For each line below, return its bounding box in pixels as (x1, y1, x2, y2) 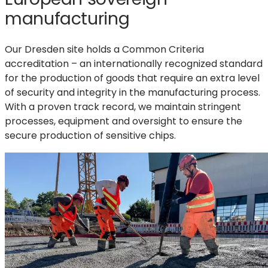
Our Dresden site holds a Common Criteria (5, 42, 204, 57)
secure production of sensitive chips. (5, 129, 176, 143)
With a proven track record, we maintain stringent (5, 100, 241, 114)
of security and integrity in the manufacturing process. (5, 86, 260, 100)
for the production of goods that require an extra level (5, 71, 260, 86)
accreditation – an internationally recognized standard (5, 57, 263, 71)
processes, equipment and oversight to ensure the (5, 114, 242, 129)
